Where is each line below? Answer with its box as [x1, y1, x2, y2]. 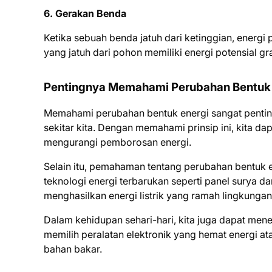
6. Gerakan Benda [44, 7, 126, 19]
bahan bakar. [44, 243, 102, 255]
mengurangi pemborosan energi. [44, 136, 191, 148]
